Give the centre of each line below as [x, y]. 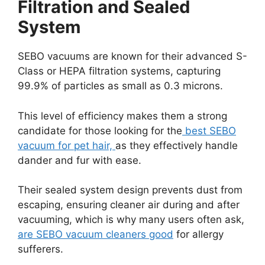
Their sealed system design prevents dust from [130, 190]
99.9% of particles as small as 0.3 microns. [120, 86]
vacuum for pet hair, [67, 145]
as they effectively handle [177, 145]
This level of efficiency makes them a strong [122, 116]
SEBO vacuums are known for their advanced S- [132, 56]
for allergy [198, 235]
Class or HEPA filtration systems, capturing [119, 71]
